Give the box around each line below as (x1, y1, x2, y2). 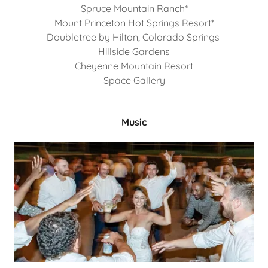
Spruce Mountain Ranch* (80, 2, 188, 14)
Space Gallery (103, 74, 165, 86)
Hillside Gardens (98, 45, 170, 57)
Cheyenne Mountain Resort (75, 60, 193, 72)
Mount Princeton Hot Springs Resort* (54, 17, 214, 29)
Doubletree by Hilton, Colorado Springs (46, 31, 222, 43)
